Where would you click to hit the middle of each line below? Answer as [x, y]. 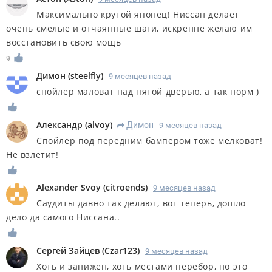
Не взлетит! [32, 154]
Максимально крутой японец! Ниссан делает [138, 14]
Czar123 [121, 251]
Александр [59, 124]
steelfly [86, 75]
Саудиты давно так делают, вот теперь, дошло [141, 203]
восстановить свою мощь [64, 42]
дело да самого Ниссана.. [63, 217]
